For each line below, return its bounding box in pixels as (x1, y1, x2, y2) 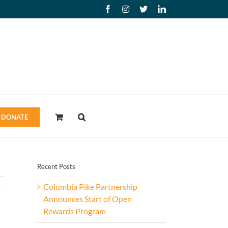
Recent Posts (37, 162, 75, 171)
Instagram (129, 5, 160, 13)
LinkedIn (165, 5, 195, 13)
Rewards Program (43, 206, 106, 216)
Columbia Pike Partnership (43, 181, 137, 191)
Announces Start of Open (43, 193, 132, 204)
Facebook (111, 5, 143, 13)
